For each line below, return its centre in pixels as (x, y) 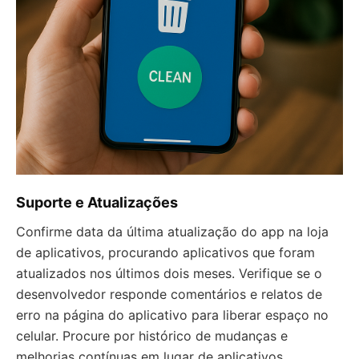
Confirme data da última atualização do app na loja (172, 232)
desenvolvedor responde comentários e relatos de (169, 294)
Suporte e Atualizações (97, 202)
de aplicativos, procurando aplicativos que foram (165, 252)
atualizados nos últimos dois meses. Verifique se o (169, 273)
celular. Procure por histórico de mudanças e (152, 336)
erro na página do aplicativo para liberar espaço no (172, 315)
